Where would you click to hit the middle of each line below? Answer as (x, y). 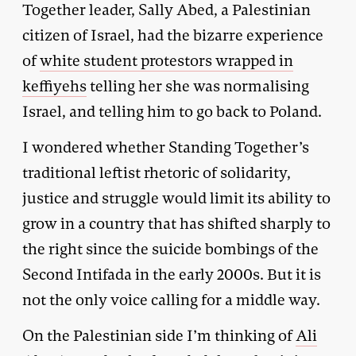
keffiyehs (54, 86)
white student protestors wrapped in (166, 60)
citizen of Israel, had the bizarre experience (173, 35)
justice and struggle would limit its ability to (176, 198)
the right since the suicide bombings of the (170, 249)
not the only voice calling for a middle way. (171, 300)
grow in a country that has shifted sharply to (176, 223)
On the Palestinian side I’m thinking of (159, 335)
